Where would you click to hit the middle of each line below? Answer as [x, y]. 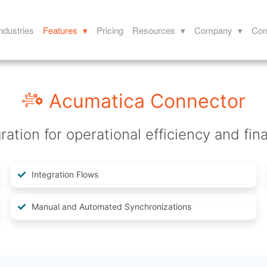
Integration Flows [65, 175]
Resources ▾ [159, 30]
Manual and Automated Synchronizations [112, 207]
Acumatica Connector [147, 101]
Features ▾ [66, 30]
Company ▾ [219, 30]
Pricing [110, 30]
